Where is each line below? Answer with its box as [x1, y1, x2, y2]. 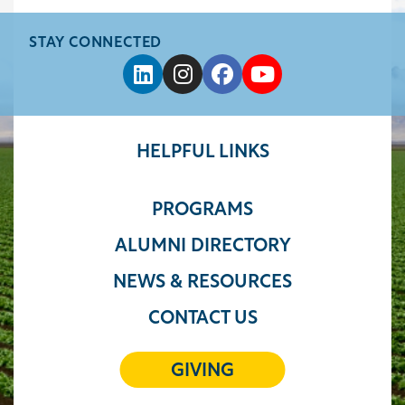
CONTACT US [147, 310, 258, 328]
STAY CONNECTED [29, 36, 163, 51]
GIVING [171, 363, 234, 381]
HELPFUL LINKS [136, 144, 269, 162]
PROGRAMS [152, 202, 253, 220]
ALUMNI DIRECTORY [114, 238, 291, 256]
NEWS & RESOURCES [113, 274, 292, 292]
